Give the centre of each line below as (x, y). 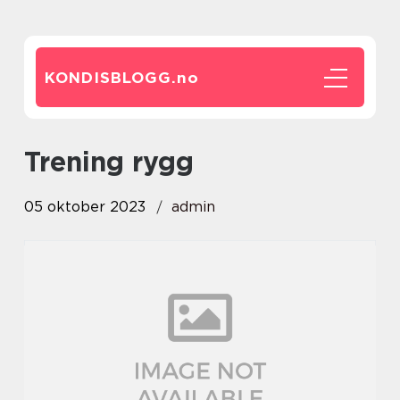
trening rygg (117, 162)
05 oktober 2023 (85, 207)
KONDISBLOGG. (111, 78)
